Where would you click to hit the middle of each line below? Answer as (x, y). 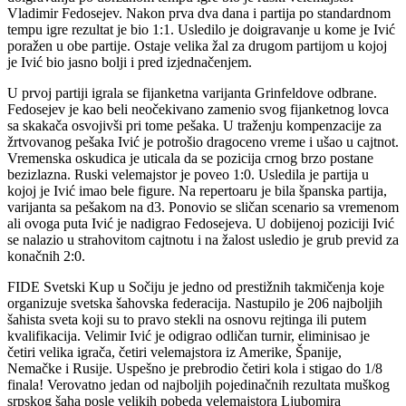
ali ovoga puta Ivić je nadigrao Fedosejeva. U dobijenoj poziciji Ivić (201, 223)
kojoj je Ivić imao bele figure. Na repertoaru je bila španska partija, (197, 190)
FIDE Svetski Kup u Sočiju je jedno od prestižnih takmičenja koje (196, 286)
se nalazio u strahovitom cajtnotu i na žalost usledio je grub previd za (203, 239)
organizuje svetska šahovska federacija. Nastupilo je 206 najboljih (195, 303)
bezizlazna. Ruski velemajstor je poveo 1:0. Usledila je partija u (188, 174)
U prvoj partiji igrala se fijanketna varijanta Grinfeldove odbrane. (192, 92)
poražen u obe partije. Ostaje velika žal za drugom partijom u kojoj (197, 45)
